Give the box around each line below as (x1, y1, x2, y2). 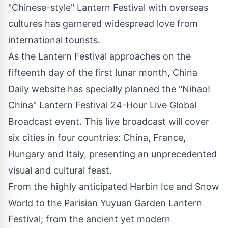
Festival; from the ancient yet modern (8, 214, 170, 225)
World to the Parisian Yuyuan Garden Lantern (8, 197, 202, 209)
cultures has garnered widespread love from (8, 18, 198, 30)
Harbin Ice (130, 181, 174, 192)
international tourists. (8, 35, 100, 46)
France (153, 132, 183, 144)
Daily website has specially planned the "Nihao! (8, 83, 210, 95)
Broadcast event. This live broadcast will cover (8, 116, 209, 127)
